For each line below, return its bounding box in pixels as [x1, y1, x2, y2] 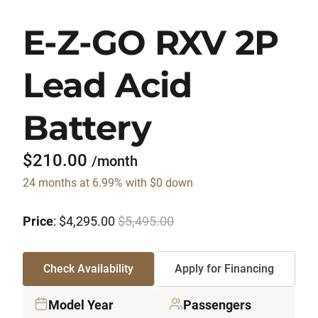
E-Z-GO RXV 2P [23, 22, 279, 64]
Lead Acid [23, 65, 192, 106]
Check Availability [43, 262, 133, 276]
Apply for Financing [175, 262, 275, 276]
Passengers [183, 297, 251, 313]
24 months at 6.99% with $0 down [23, 176, 193, 190]
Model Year [48, 297, 114, 313]
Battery [23, 107, 152, 149]
